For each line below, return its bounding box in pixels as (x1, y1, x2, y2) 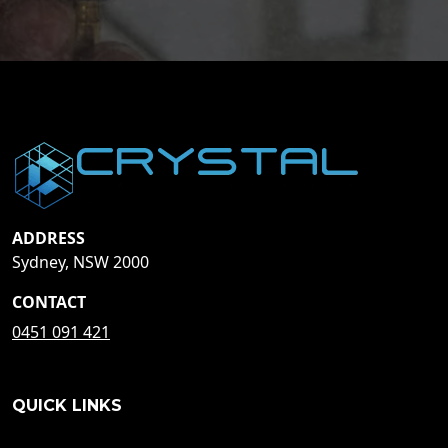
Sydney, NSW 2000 (12, 250, 149, 273)
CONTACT (12, 290, 86, 313)
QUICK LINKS (12, 395, 122, 415)
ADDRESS (12, 226, 85, 249)
